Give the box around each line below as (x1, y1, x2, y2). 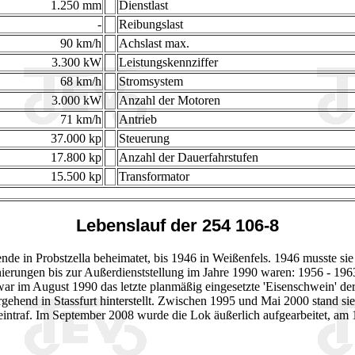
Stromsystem (118, 74, 183, 89)
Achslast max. (118, 36, 189, 51)
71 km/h (59, 113, 101, 127)
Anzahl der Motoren (118, 94, 220, 108)
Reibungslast (118, 17, 183, 32)
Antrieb (118, 113, 157, 127)
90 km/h (59, 36, 101, 51)
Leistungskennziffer (118, 55, 218, 70)
